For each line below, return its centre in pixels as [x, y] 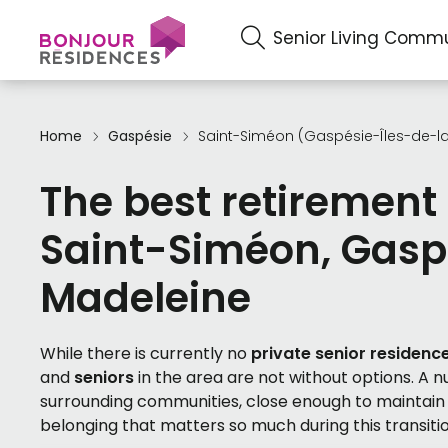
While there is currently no [145, 354]
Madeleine [145, 298]
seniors [104, 378]
